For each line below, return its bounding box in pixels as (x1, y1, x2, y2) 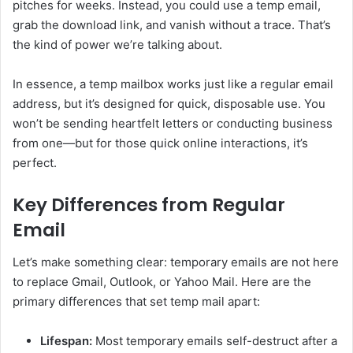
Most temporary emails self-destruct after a (92, 333, 337, 348)
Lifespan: (40, 333, 92, 348)
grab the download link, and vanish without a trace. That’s (13, 17, 331, 33)
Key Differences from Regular (13, 192, 285, 218)
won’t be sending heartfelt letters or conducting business (13, 116, 333, 132)
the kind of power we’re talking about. (13, 37, 222, 53)
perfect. (13, 155, 57, 171)
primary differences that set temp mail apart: (13, 293, 260, 309)
